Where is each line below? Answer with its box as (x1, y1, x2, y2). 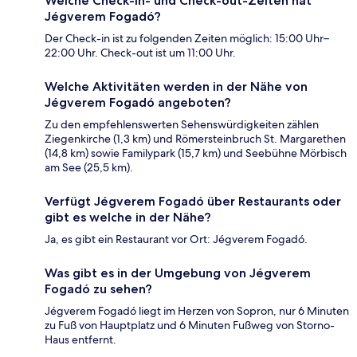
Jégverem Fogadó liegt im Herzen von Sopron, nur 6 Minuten (45, 304, 349, 319)
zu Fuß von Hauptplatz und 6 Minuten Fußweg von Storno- (45, 318, 335, 333)
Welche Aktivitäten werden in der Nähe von (45, 79, 308, 95)
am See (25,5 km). (45, 160, 133, 175)
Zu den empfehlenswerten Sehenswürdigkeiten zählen (45, 117, 319, 132)
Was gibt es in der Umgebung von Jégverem (45, 265, 311, 281)
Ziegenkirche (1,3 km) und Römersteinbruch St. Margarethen (45, 131, 346, 147)
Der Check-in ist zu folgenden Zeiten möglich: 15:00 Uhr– (45, 31, 329, 46)
